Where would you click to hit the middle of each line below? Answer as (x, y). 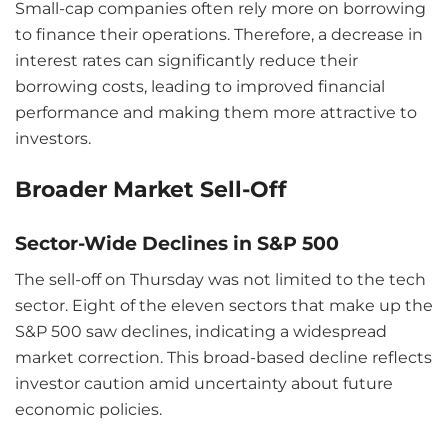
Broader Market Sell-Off (151, 188)
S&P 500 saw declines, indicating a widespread (201, 331)
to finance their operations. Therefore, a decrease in (219, 35)
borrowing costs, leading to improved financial (200, 87)
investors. (53, 139)
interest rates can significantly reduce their (186, 61)
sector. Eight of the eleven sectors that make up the (224, 305)
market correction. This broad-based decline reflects (223, 357)
